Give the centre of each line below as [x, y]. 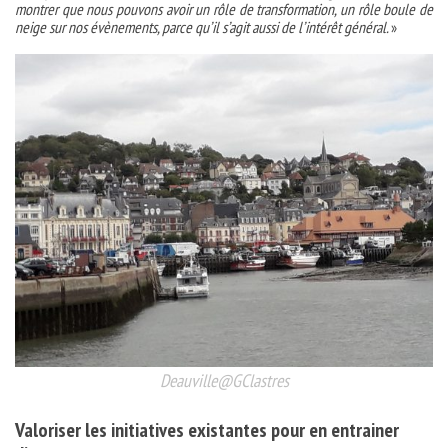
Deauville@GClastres [224, 381]
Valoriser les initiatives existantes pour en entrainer [207, 430]
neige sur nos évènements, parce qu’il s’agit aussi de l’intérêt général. [203, 26]
